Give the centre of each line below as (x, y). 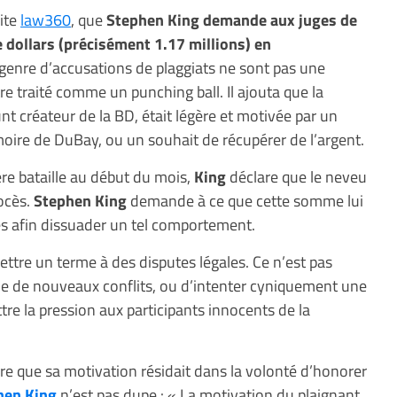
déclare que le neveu (296, 176)
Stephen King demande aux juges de (232, 19)
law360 (46, 19)
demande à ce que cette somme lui (245, 200)
